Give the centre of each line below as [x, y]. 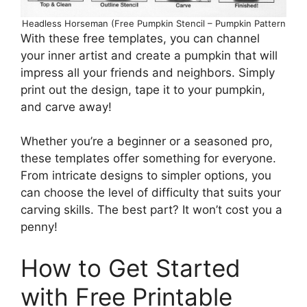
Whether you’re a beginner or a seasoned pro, [147, 142]
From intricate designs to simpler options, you [146, 176]
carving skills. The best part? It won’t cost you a [151, 210]
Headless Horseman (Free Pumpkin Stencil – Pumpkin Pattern [153, 23]
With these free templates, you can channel [140, 38]
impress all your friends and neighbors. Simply [148, 72]
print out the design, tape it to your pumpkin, [143, 89]
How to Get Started [131, 268]
